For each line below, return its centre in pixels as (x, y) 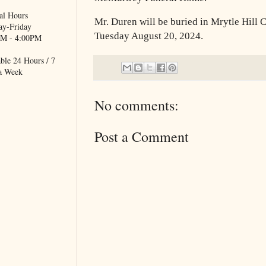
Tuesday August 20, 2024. (149, 36)
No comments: (137, 105)
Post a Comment (142, 136)
